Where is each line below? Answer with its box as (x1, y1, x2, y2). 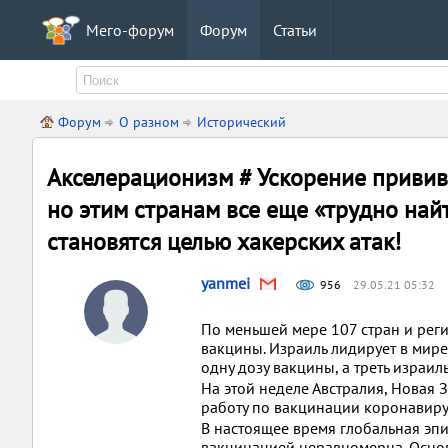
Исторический (197, 113, 286, 131)
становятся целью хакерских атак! (47, 226, 401, 257)
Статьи (273, 20, 317, 40)
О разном (119, 113, 179, 131)
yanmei (201, 273, 250, 293)
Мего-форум (86, 20, 174, 40)
